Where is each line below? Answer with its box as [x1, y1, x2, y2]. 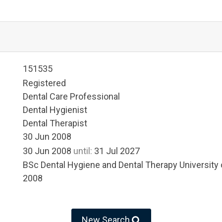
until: [73, 145, 92, 156]
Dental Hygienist [23, 104, 87, 115]
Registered [23, 77, 66, 88]
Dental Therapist [23, 117, 87, 128]
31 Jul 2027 [92, 145, 140, 156]
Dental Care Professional [23, 91, 120, 102]
